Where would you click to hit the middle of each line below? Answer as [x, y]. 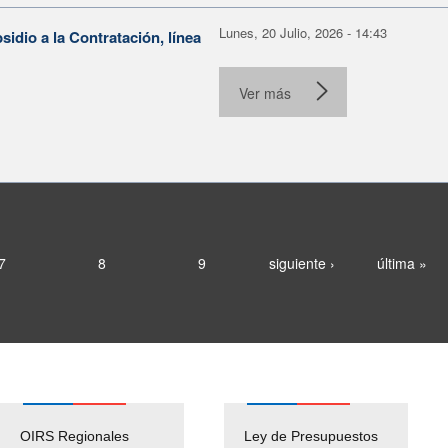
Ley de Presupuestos [311, 435]
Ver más [265, 92]
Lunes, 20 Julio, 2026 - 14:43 [303, 32]
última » [401, 262]
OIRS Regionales [74, 435]
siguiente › [301, 262]
